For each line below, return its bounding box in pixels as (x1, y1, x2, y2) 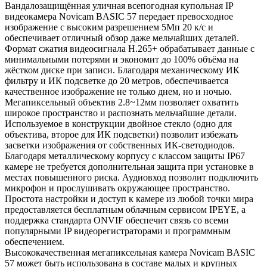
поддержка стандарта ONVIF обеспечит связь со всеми (5, 215, 229, 225)
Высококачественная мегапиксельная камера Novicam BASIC (5, 247, 255, 257)
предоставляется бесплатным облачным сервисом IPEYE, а (5, 204, 246, 215)
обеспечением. (5, 236, 64, 247)
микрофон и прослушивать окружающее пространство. (5, 182, 230, 193)
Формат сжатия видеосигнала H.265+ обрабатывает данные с (5, 43, 254, 54)
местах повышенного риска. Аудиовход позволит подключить (5, 172, 258, 182)
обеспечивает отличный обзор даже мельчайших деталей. (5, 32, 239, 43)
